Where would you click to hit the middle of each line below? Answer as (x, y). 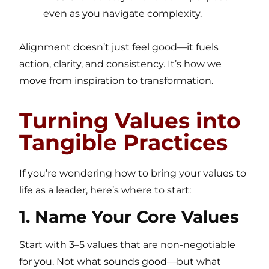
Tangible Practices (124, 142)
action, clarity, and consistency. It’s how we (121, 64)
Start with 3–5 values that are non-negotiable (128, 245)
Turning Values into (130, 120)
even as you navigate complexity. (123, 13)
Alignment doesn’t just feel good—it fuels (119, 47)
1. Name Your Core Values (129, 217)
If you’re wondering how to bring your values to (133, 173)
